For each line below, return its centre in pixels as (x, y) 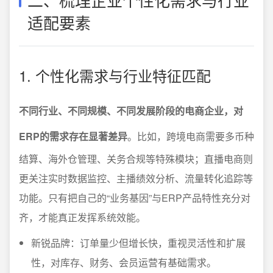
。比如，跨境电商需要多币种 (191, 136)
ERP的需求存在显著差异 (73, 136)
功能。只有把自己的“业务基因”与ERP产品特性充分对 (135, 198)
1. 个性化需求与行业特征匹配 (115, 75)
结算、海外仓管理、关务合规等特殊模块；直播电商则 (136, 159)
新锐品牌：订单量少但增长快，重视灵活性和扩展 (138, 243)
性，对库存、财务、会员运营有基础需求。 (124, 262)
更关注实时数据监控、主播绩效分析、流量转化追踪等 (136, 178)
